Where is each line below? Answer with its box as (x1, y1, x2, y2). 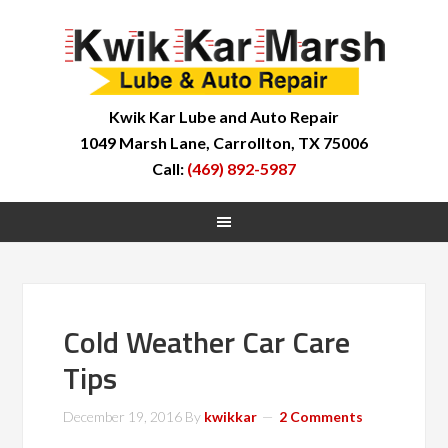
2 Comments (279, 408, 364, 425)
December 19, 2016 (63, 408, 183, 425)
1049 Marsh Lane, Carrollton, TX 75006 (80, 133, 368, 152)
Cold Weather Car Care (63, 319, 351, 365)
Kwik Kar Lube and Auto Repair (109, 107, 339, 126)
